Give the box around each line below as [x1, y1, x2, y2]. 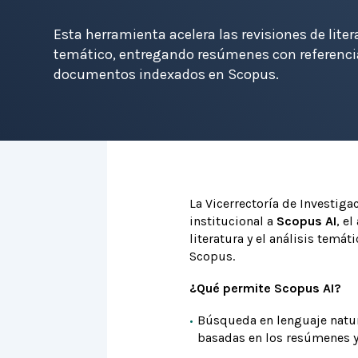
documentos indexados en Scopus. [54, 66, 280, 83]
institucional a [189, 213, 276, 229]
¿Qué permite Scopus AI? [189, 280, 341, 296]
